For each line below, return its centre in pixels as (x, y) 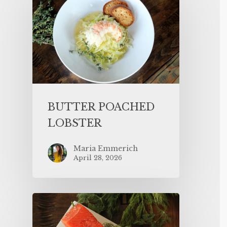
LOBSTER (75, 123)
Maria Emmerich (106, 148)
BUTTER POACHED (101, 107)
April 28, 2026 (98, 158)
